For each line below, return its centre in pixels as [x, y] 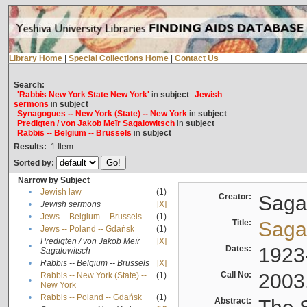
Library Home [35, 59]
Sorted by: [35, 163]
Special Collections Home [118, 59]
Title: [244, 223]
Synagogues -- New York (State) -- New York [102, 114]
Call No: [238, 275]
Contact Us [196, 59]
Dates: [240, 249]
